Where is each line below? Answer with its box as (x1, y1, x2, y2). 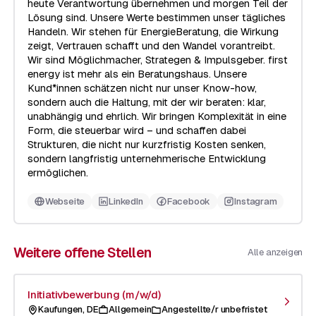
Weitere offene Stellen (13, 244, 152, 260)
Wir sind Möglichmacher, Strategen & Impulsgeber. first (27, 54, 288, 66)
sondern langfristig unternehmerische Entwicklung (27, 153, 266, 165)
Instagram (234, 195, 277, 207)
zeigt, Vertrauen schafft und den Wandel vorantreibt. (27, 40, 275, 52)
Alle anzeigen (247, 246, 303, 257)
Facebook (166, 195, 211, 207)
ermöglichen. (27, 167, 88, 179)
